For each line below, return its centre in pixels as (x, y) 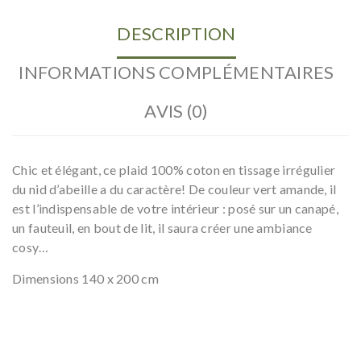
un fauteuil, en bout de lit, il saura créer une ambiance (162, 227)
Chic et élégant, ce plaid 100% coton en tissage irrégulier (174, 169)
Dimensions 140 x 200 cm (85, 278)
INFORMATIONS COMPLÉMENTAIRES (176, 72)
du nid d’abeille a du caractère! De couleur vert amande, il (174, 189)
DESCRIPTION (176, 33)
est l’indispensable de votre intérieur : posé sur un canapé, (175, 208)
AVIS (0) (176, 110)
